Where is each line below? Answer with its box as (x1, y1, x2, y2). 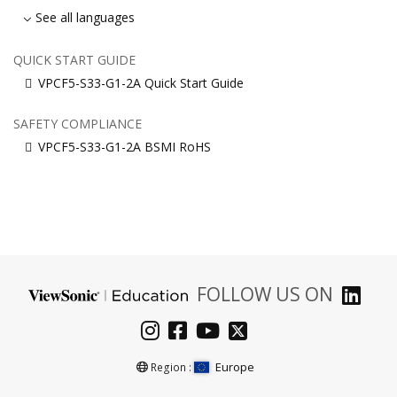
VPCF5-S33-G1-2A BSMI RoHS (38, 138, 211, 156)
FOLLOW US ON (196, 282, 333, 307)
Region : (147, 360, 194, 376)
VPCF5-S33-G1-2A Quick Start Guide (38, 74, 244, 92)
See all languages (35, 9, 136, 27)
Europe (215, 359, 255, 376)
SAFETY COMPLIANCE (13, 115, 142, 133)
